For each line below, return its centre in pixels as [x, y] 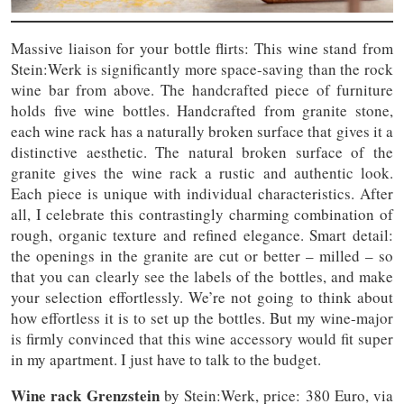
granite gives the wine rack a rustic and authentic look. [202, 172]
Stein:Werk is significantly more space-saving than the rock [202, 69]
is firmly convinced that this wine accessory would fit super [202, 338]
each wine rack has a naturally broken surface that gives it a [202, 131]
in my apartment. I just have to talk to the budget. [166, 359]
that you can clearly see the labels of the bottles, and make [202, 276]
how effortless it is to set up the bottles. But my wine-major [202, 317]
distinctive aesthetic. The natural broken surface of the [202, 151]
